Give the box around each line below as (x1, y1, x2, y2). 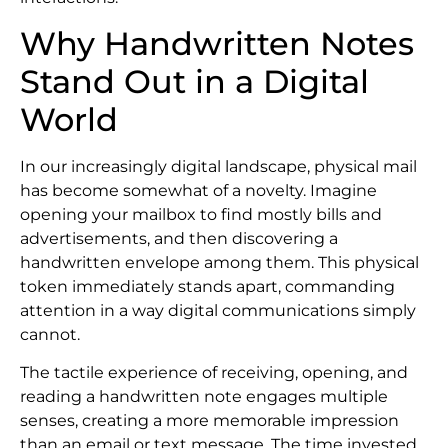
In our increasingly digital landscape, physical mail (20, 156, 417, 176)
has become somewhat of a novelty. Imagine (20, 180, 377, 200)
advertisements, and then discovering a (20, 228, 338, 248)
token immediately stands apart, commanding (20, 276, 395, 296)
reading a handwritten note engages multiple (20, 387, 388, 407)
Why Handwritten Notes (20, 23, 414, 63)
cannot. (20, 324, 80, 344)
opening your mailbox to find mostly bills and (20, 204, 382, 224)
